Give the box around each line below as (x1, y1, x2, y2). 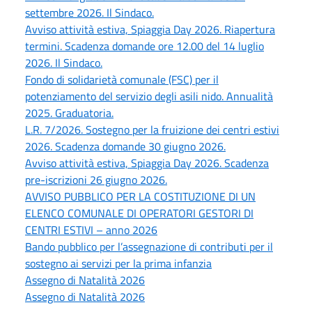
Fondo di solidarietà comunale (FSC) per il (25, 70, 219, 88)
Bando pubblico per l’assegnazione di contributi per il (25, 237, 273, 255)
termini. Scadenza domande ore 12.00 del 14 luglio (25, 37, 264, 54)
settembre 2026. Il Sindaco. (25, 3, 154, 21)
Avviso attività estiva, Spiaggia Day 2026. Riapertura (25, 20, 275, 38)
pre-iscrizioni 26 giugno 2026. (25, 171, 167, 188)
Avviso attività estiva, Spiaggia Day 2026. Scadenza (25, 154, 269, 171)
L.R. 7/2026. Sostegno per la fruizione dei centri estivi (25, 120, 279, 138)
